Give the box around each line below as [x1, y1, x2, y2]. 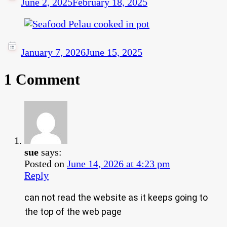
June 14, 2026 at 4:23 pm [67, 158, 170, 170]
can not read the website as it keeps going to [24, 192, 208, 203]
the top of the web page [24, 206, 122, 217]
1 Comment [4, 71, 80, 88]
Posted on [24, 158, 67, 170]
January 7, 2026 [21, 47, 86, 58]
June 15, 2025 [86, 47, 142, 58]
